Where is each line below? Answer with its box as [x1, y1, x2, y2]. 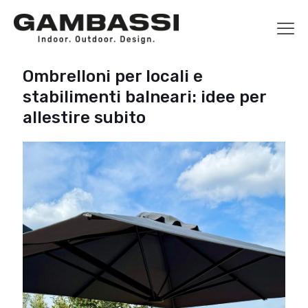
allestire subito [23, 108, 146, 128]
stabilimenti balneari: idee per [23, 87, 266, 107]
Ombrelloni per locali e [23, 67, 203, 87]
